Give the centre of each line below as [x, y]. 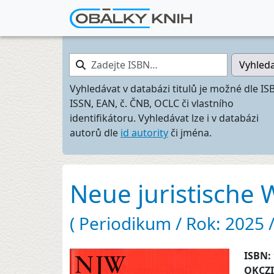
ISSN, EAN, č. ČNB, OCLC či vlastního [152, 103]
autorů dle [95, 133]
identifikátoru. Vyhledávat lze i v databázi [164, 118]
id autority [144, 133]
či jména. [190, 133]
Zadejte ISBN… [102, 60]
